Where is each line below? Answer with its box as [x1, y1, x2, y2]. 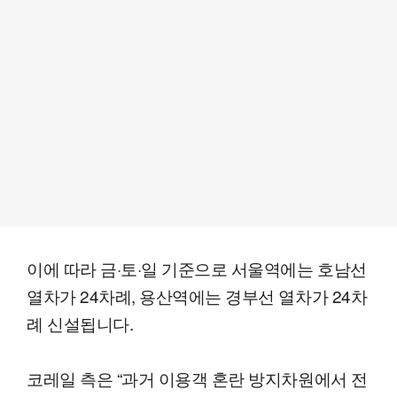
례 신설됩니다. [27, 310, 134, 335]
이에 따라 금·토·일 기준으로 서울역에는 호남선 [27, 255, 367, 280]
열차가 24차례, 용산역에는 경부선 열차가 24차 [27, 283, 368, 307]
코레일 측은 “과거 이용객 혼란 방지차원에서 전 [27, 365, 368, 390]
